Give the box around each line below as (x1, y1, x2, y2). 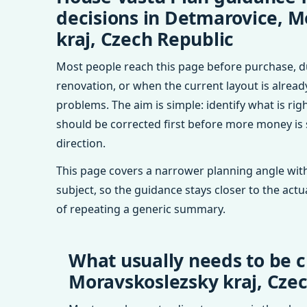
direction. (56, 136, 106, 151)
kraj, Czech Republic (56, 27, 234, 51)
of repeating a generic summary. (56, 201, 225, 217)
